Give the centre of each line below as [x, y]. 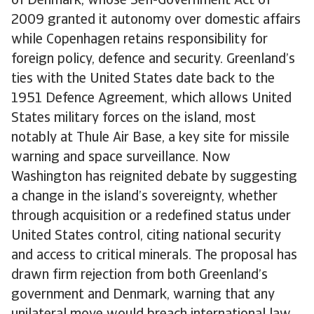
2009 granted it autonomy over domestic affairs [156, 20]
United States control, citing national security [146, 236]
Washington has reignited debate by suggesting [154, 177]
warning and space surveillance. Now [121, 158]
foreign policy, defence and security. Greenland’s [153, 60]
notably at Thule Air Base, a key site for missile [150, 138]
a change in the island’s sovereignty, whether [144, 197]
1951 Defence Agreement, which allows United [151, 99]
